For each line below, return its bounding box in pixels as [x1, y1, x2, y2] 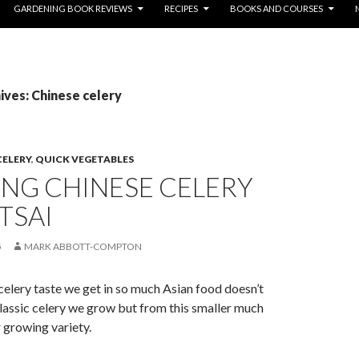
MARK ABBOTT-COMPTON [24, 240, 142, 252]
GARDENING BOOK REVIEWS [14, 3, 132, 14]
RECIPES [164, 3, 198, 14]
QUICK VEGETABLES [35, 153, 134, 165]
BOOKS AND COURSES [230, 3, 323, 14]
